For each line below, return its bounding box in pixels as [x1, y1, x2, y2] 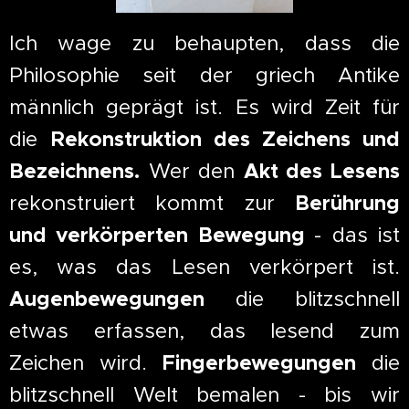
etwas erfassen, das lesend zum [9, 317, 400, 343]
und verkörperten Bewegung [9, 221, 315, 248]
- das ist [314, 221, 401, 247]
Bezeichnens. [9, 157, 140, 184]
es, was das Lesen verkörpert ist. [9, 253, 400, 279]
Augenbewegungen [9, 285, 204, 312]
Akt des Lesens [243, 157, 401, 184]
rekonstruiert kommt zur [9, 189, 295, 215]
